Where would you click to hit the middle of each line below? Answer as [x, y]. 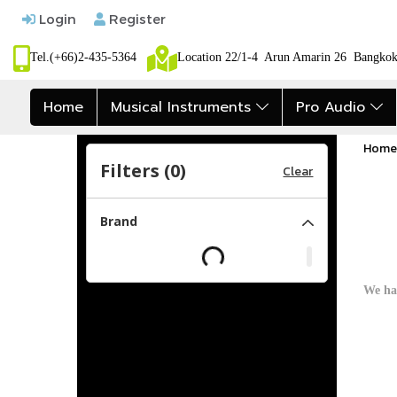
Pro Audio [333, 107]
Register [136, 19]
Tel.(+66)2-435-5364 [88, 58]
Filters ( [135, 171]
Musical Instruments [183, 107]
